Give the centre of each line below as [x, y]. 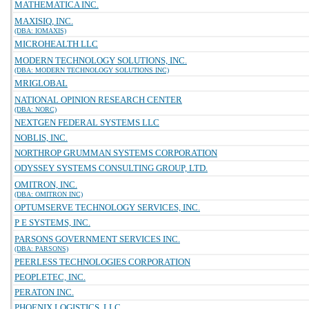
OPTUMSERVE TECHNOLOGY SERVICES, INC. [107, 207]
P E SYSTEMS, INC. [52, 222]
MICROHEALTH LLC [56, 44]
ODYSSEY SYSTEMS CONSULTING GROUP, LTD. [111, 168]
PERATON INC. [44, 292]
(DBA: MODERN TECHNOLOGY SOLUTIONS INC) [92, 70]
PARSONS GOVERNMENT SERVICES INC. [97, 239]
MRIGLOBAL [41, 83]
